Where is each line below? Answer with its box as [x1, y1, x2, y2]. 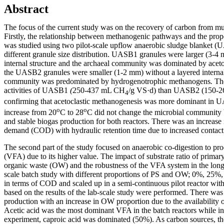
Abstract [4, 2, 48, 15]
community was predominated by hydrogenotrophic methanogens [4, 76, 210, 85]
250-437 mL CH [72, 85, 125, 94]
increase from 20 [4, 108, 56, 117]
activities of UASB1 [4, 85, 68, 94]
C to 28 [60, 108, 83, 117]
